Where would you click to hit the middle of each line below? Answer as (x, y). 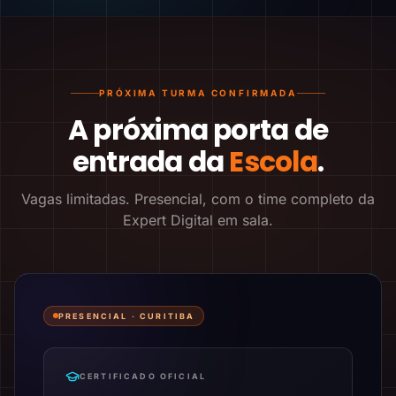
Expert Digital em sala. (198, 220)
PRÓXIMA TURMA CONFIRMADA (198, 93)
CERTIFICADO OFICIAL (143, 376)
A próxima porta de (198, 130)
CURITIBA (168, 316)
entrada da (151, 162)
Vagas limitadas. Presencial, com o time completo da (198, 199)
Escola (273, 162)
